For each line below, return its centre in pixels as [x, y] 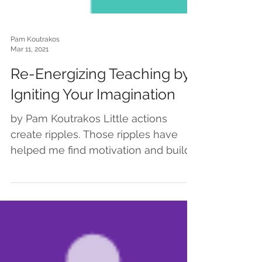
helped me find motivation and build [101, 171]
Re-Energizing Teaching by [100, 95]
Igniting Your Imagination [93, 115]
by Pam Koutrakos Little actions [89, 139]
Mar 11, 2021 [30, 70]
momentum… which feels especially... [101, 187]
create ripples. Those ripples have [94, 155]
